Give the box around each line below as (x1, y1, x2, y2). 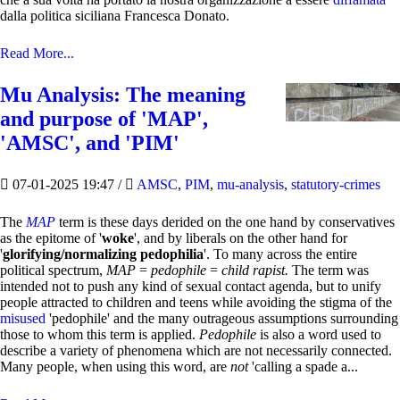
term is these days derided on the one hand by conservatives (55, 214, 395, 229)
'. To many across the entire (204, 246, 357, 262)
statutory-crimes (291, 177, 380, 192)
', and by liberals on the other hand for (134, 230, 347, 246)
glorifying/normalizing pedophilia (3, 246, 204, 262)
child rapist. (221, 262, 288, 278)
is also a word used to (256, 327, 381, 342)
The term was (288, 262, 369, 278)
